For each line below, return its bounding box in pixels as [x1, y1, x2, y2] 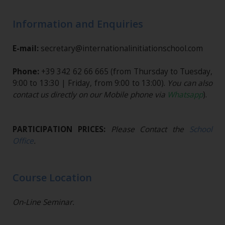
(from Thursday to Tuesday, [110, 66, 213, 77]
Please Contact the [110, 124, 190, 135]
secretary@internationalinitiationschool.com [39, 43, 203, 54]
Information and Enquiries [13, 17, 143, 31]
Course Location [13, 171, 92, 185]
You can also [167, 78, 213, 89]
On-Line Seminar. [13, 197, 74, 208]
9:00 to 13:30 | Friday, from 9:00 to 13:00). [13, 78, 168, 89]
